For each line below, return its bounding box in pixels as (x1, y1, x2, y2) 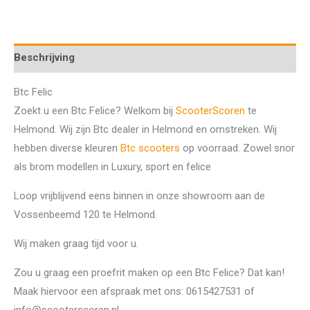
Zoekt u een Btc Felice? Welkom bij (14, 104, 176, 117)
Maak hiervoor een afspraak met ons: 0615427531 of (14, 284, 255, 298)
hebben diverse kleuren (14, 141, 120, 154)
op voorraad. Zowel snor (180, 141, 295, 154)
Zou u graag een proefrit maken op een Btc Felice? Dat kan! (14, 266, 284, 279)
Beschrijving (14, 51, 75, 64)
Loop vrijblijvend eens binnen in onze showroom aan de (14, 189, 265, 202)
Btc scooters (120, 141, 180, 154)
